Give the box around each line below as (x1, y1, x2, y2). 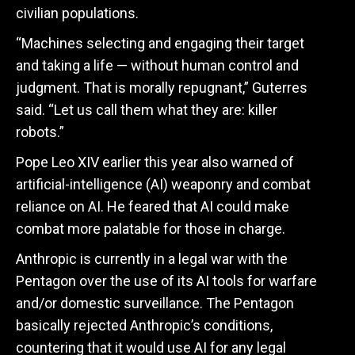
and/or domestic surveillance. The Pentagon (16, 295, 294, 311)
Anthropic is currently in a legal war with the (16, 250, 288, 267)
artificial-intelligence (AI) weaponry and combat (16, 176, 311, 193)
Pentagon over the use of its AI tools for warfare (16, 273, 317, 289)
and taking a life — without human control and (16, 57, 299, 74)
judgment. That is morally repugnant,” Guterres (16, 79, 307, 96)
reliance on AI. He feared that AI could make (16, 198, 289, 215)
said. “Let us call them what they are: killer (16, 101, 277, 118)
